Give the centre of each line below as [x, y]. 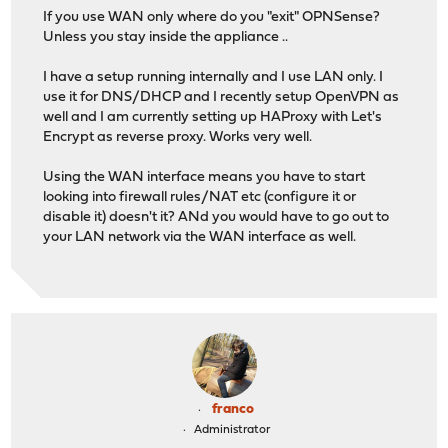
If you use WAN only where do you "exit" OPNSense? [212, 17]
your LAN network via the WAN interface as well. [200, 237]
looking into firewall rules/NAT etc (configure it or [200, 197]
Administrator [231, 430]
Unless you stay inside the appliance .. [166, 37]
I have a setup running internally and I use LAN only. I [213, 77]
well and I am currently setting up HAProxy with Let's [213, 117]
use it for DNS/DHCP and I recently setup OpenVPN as [221, 97]
